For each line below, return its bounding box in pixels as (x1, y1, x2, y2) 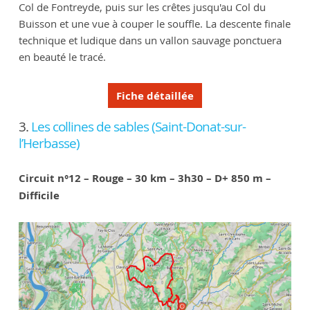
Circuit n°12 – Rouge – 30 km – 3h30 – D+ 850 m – (18, 171, 271, 186)
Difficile (18, 188, 60, 203)
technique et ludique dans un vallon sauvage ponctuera (18, 33, 282, 48)
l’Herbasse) (18, 134, 80, 153)
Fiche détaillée (116, 88, 194, 103)
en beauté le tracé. (18, 50, 106, 64)
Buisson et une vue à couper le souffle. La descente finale (18, 17, 291, 31)
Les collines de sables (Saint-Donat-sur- (30, 118, 246, 136)
